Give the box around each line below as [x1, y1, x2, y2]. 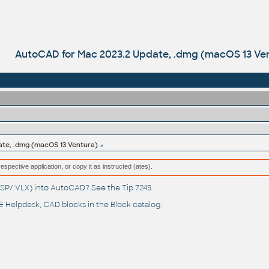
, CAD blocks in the [39, 200, 110, 210]
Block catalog [110, 200, 160, 210]
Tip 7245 [121, 183, 151, 193]
